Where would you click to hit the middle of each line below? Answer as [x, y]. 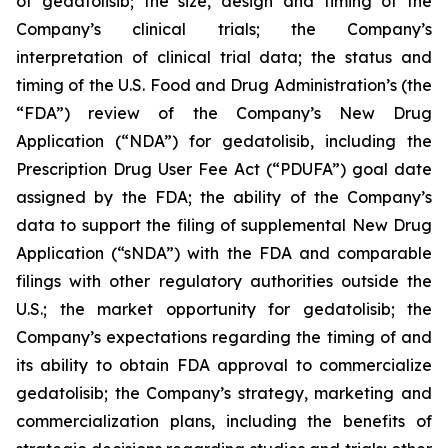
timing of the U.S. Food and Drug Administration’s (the [224, 85]
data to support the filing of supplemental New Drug [224, 225]
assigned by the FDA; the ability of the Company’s [224, 197]
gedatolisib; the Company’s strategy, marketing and [224, 393]
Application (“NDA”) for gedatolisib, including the [224, 141]
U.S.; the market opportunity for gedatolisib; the [224, 309]
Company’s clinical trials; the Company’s [224, 29]
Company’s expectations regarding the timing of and [224, 337]
